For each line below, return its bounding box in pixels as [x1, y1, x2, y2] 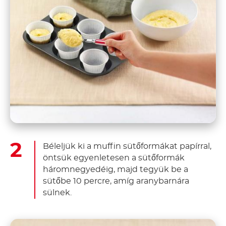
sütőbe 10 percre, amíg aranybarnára [43, 177, 189, 185]
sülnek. [43, 188, 72, 197]
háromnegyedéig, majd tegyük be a [43, 165, 188, 174]
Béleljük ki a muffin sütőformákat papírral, [43, 142, 211, 150]
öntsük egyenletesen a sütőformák [43, 153, 185, 162]
